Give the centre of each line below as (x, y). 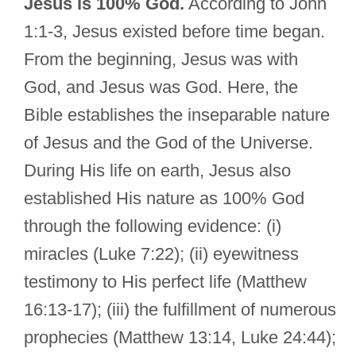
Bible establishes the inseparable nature (177, 115)
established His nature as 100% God (164, 199)
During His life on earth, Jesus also (157, 171)
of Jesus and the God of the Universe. (168, 143)
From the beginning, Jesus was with (161, 60)
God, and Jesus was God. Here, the (161, 87)
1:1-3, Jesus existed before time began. (174, 32)
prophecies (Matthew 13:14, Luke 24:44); (180, 338)
